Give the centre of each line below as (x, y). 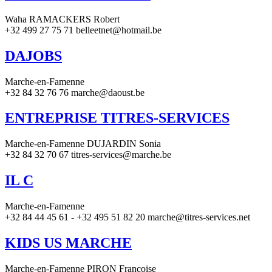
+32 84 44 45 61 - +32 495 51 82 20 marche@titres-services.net (127, 217)
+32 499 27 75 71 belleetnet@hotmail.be (83, 30)
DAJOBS (33, 56)
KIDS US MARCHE (68, 243)
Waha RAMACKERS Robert (62, 19)
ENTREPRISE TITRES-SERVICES (117, 118)
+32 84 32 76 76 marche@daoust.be (75, 92)
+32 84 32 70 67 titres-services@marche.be (88, 155)
